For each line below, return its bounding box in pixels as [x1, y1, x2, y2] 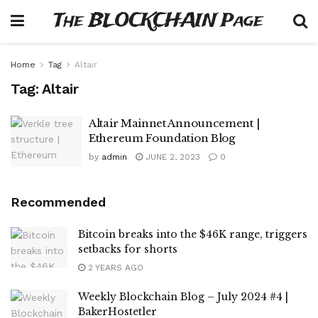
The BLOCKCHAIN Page [54, 8, 263, 34]
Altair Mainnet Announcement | [89, 116, 260, 130]
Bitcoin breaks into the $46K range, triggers [78, 227, 307, 241]
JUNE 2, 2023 [143, 152, 200, 162]
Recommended [11, 194, 106, 209]
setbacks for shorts [78, 242, 177, 256]
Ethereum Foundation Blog [89, 131, 235, 145]
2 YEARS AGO [85, 262, 143, 273]
